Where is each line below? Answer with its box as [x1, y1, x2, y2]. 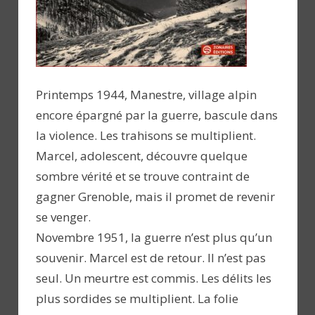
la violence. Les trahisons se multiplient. [36, 127, 256, 144]
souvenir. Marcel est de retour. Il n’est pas [36, 250, 266, 266]
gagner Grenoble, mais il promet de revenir [36, 188, 275, 205]
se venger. [36, 209, 91, 226]
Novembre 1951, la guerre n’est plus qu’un [36, 229, 272, 246]
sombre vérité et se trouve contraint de [36, 168, 250, 185]
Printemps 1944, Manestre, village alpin [36, 86, 257, 103]
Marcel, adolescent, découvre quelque [36, 148, 247, 165]
